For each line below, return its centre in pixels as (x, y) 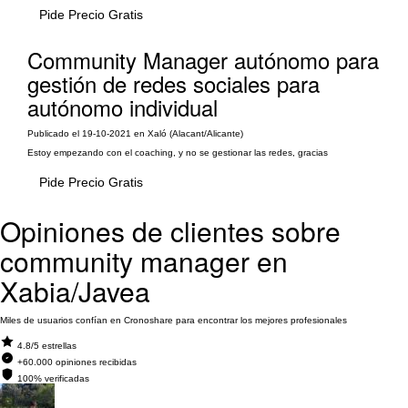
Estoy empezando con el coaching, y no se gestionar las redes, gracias (178, 153)
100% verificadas (53, 378)
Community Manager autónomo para (203, 60)
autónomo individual (122, 107)
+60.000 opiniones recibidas (77, 362)
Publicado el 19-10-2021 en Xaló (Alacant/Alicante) (135, 133)
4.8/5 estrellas (47, 346)
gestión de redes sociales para (173, 83)
